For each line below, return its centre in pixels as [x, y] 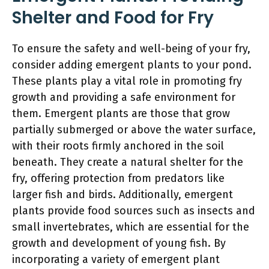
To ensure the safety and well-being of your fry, [131, 48]
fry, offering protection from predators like [118, 178]
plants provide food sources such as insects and [134, 210]
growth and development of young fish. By [119, 243]
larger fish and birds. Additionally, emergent [122, 194]
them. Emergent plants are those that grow [121, 113]
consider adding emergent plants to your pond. [132, 65]
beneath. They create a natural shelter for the [128, 162]
